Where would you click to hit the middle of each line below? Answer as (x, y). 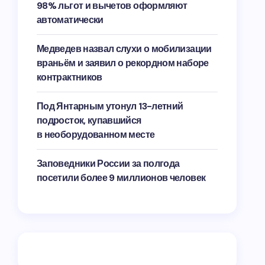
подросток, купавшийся (89, 120)
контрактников (70, 77)
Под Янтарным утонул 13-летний (110, 106)
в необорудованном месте (96, 135)
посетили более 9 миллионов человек (121, 178)
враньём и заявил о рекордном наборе (123, 63)
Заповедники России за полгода (108, 164)
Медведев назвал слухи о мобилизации (124, 49)
